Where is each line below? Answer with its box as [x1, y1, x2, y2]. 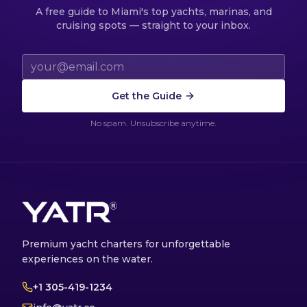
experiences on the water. [22, 252, 153, 265]
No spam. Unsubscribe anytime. [90, 117, 217, 128]
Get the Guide [112, 89, 182, 102]
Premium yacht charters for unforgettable [22, 237, 230, 250]
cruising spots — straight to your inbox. [56, 19, 251, 32]
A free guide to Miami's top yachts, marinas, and [35, 5, 272, 18]
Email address [21, 54, 97, 68]
